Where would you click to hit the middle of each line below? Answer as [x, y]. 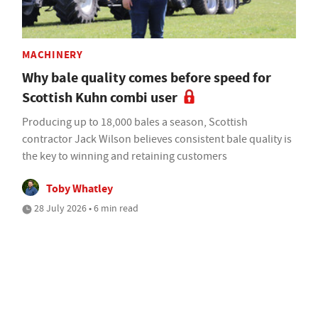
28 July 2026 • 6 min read [85, 208]
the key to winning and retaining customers [125, 157]
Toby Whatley [79, 189]
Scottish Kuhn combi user [100, 98]
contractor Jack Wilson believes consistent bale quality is [157, 139]
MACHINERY [53, 55]
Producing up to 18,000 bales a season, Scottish [135, 122]
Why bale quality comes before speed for [147, 78]
